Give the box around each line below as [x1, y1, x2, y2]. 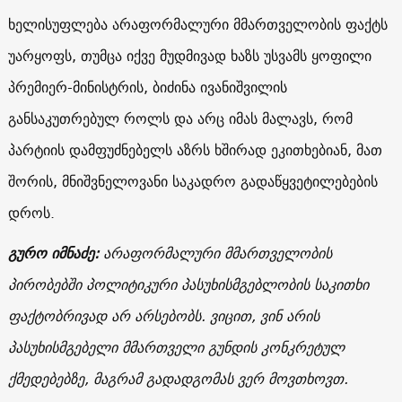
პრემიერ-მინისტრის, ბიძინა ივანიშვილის [7, 74, 287, 100]
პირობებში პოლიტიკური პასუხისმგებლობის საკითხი [7, 271, 369, 297]
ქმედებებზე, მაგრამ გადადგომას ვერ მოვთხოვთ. [7, 365, 348, 391]
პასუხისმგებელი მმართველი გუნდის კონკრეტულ [7, 334, 345, 360]
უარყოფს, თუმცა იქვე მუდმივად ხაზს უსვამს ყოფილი [7, 42, 371, 68]
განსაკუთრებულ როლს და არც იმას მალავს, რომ [7, 105, 353, 131]
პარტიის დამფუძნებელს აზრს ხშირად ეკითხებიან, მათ [7, 136, 382, 162]
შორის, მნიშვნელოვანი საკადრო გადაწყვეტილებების [7, 168, 378, 194]
